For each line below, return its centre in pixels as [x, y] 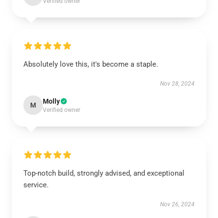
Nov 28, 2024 [177, 84]
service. [36, 185]
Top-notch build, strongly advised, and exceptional [104, 173]
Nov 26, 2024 [177, 204]
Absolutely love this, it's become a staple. [91, 64]
